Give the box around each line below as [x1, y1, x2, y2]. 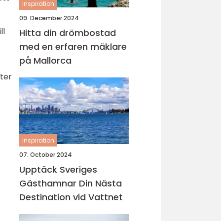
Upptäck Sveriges [19, 163, 97, 176]
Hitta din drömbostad [19, 27, 116, 39]
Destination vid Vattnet [19, 191, 123, 203]
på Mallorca [19, 54, 72, 67]
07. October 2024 [19, 150, 72, 159]
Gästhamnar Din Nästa [19, 177, 79, 189]
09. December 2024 [19, 14, 79, 22]
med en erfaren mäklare [19, 40, 127, 53]
